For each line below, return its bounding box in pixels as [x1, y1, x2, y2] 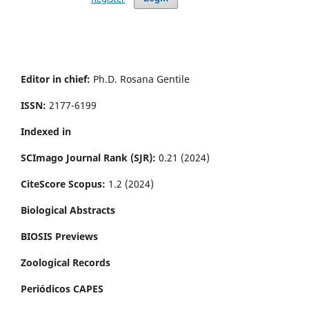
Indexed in [21, 124, 71, 138]
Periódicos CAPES [21, 281, 103, 295]
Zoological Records [21, 255, 110, 269]
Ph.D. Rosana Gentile [93, 72, 190, 86]
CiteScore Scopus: [21, 177, 106, 190]
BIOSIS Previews [21, 229, 98, 243]
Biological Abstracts [21, 203, 115, 217]
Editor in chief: [21, 72, 93, 86]
